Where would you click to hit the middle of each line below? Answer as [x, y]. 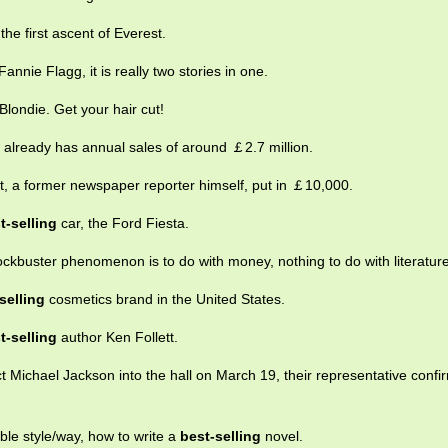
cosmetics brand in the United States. [165, 299]
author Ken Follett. [117, 337]
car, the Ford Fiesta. [123, 223]
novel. [282, 436]
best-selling [220, 436]
